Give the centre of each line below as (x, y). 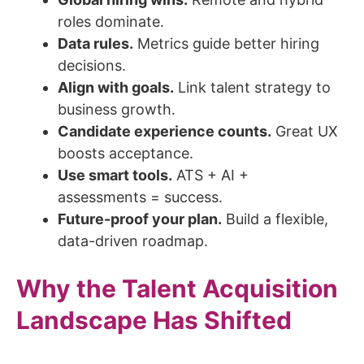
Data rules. (95, 44)
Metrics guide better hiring (226, 44)
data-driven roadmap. (133, 241)
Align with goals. (116, 88)
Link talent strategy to (252, 88)
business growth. (117, 110)
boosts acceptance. (126, 154)
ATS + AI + (210, 175)
